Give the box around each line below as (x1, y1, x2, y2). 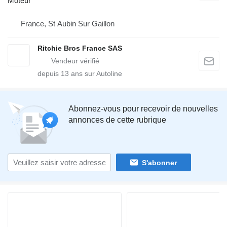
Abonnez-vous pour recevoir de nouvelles (68, 104, 218, 113)
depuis (37, 69, 61, 78)
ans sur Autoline (69, 69, 122, 78)
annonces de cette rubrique (68, 116, 166, 124)
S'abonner (142, 158, 177, 167)
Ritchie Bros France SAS (37, 44, 122, 52)
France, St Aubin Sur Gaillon (21, 19, 115, 28)
